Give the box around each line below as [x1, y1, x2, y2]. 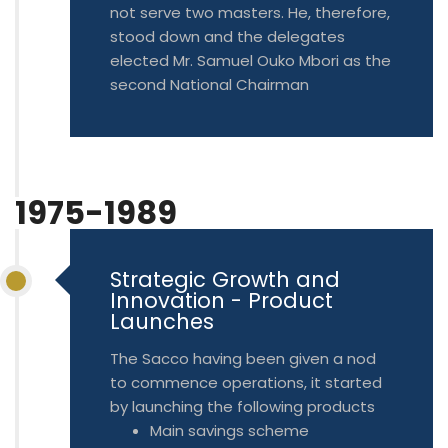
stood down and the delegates [110, 26, 345, 47]
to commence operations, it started [110, 372, 382, 393]
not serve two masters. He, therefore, [110, 2, 390, 23]
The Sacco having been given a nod [110, 348, 376, 369]
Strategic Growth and [110, 265, 340, 294]
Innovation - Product [110, 286, 333, 315]
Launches [110, 307, 214, 336]
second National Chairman [110, 74, 309, 95]
